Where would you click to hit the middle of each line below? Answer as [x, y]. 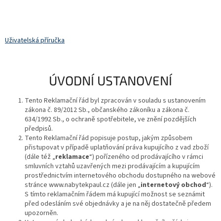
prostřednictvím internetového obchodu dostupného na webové [120, 175]
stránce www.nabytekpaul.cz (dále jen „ [83, 185]
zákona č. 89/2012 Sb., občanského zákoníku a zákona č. [107, 110]
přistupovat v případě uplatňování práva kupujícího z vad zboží [117, 147]
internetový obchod [173, 185]
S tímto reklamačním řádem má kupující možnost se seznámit [115, 194]
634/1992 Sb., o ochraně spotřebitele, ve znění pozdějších [110, 119]
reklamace [72, 157]
